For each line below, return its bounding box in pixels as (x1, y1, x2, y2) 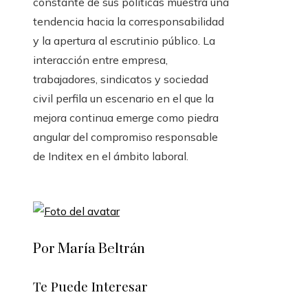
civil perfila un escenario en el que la (33, 91, 214, 105)
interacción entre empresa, (33, 53, 168, 67)
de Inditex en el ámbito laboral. (33, 149, 188, 163)
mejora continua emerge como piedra (33, 111, 219, 124)
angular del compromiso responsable (33, 130, 218, 144)
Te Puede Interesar (33, 277, 148, 296)
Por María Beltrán (33, 241, 145, 258)
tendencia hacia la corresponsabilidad (33, 14, 224, 28)
